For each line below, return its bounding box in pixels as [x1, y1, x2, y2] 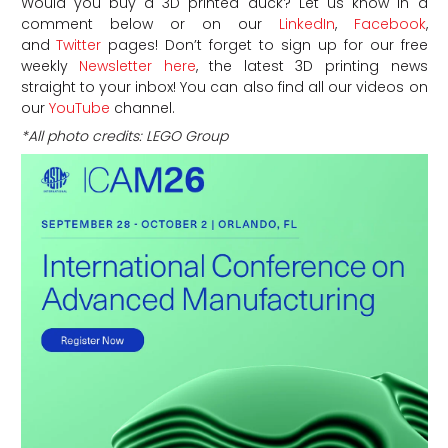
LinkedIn [261, 14, 335, 35]
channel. [109, 98, 175, 119]
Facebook [336, 14, 426, 35]
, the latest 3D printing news [195, 56, 428, 77]
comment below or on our [20, 14, 262, 35]
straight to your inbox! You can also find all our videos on [20, 77, 428, 98]
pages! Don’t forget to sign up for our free [101, 35, 428, 56]
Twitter [49, 35, 102, 56]
